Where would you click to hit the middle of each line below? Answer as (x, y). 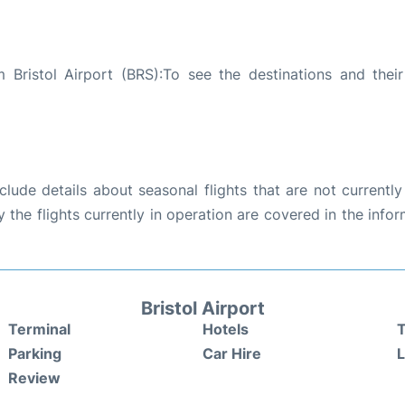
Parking (35, 353)
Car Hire (232, 353)
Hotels (226, 329)
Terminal (39, 329)
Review (34, 377)
